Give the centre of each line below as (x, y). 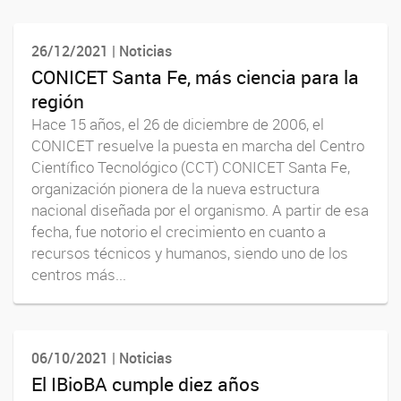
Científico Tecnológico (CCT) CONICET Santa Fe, (191, 167)
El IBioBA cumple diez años (145, 384)
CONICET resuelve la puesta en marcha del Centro (198, 145)
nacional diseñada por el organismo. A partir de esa (200, 210)
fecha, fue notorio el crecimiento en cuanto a (179, 231)
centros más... (79, 274)
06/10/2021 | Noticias (102, 358)
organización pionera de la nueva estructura (175, 188)
